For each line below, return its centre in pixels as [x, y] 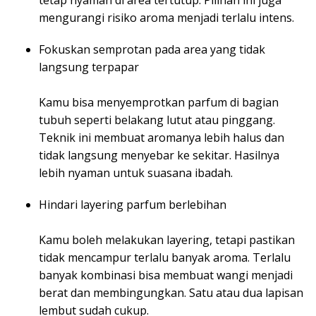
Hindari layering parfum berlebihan [133, 205]
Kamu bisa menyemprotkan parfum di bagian [159, 103]
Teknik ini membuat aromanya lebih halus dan [162, 138]
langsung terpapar [89, 67]
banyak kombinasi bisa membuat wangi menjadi [166, 275]
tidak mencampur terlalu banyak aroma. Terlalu [165, 258]
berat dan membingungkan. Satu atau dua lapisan [171, 293]
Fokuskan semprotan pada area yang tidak [152, 50]
